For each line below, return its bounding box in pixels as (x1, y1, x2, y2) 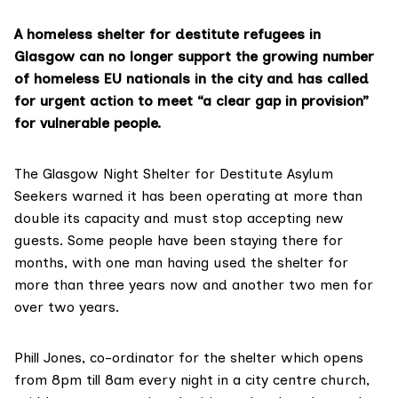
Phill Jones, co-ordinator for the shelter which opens (14, 349, 363, 367)
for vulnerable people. (14, 115, 161, 132)
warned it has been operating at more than (68, 187, 362, 205)
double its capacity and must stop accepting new (14, 210, 344, 227)
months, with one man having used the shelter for (14, 254, 348, 272)
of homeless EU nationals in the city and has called (14, 70, 369, 88)
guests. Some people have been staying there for (14, 232, 343, 250)
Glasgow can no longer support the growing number (14, 48, 374, 66)
